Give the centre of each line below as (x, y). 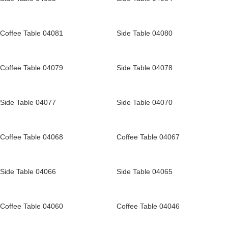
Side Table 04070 (145, 102)
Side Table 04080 (145, 33)
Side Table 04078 (145, 68)
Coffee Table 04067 (148, 137)
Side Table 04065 (145, 172)
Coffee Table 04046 (148, 206)
